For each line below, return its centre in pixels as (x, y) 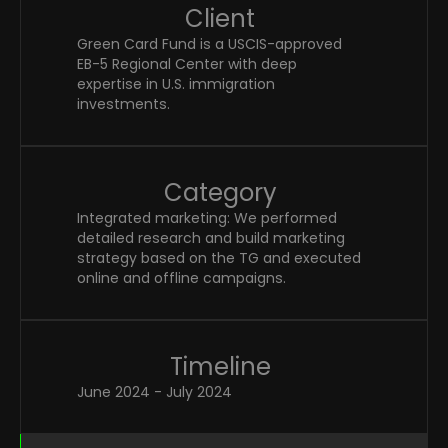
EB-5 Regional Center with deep (187, 64)
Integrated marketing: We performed (207, 218)
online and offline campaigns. (181, 278)
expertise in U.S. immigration (176, 84)
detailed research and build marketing (211, 238)
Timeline (220, 366)
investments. (125, 104)
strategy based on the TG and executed (219, 258)
